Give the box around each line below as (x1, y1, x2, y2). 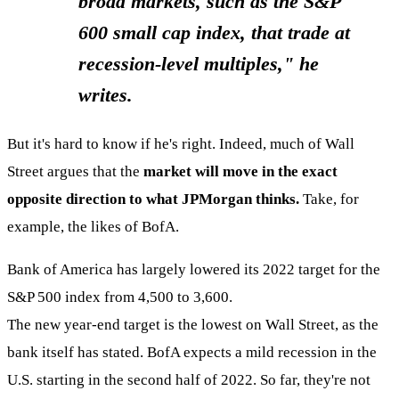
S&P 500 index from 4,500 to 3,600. (7, 289, 232, 306)
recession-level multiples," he (78, 52, 319, 75)
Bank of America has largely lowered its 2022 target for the (7, 261, 380, 279)
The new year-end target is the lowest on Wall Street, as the (7, 316, 379, 334)
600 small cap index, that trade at (78, 20, 350, 44)
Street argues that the (7, 162, 143, 180)
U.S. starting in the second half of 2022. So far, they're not (7, 371, 370, 389)
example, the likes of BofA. (7, 217, 179, 235)
